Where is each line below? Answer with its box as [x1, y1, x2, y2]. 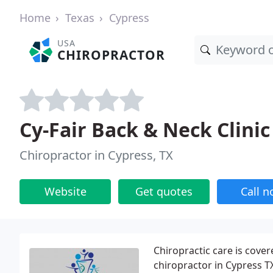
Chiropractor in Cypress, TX [19, 147, 173, 163]
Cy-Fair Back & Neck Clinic [19, 116, 270, 143]
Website [44, 184, 87, 199]
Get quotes [135, 184, 193, 199]
